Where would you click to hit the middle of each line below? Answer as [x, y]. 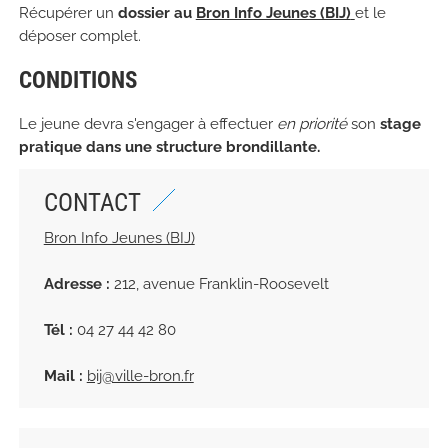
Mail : [63, 376]
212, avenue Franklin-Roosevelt [219, 284]
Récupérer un [68, 13]
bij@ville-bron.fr [140, 376]
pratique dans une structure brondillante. [169, 147]
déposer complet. [79, 36]
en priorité [311, 124]
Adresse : [76, 284]
